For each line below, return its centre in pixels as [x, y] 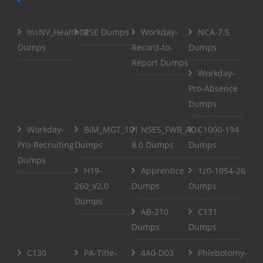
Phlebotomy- [222, 252]
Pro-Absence [213, 88]
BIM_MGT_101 [111, 129]
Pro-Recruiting [46, 144]
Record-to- [152, 47]
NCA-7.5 [214, 32]
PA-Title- [100, 252]
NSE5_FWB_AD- [170, 129]
